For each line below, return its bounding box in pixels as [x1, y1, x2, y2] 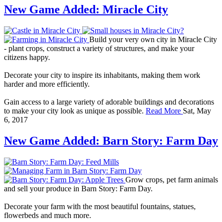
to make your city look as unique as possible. [4, 107, 146, 115]
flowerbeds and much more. [4, 211, 91, 220]
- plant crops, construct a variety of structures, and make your [4, 44, 194, 53]
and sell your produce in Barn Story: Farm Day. [4, 184, 153, 193]
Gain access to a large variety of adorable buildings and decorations [4, 98, 214, 107]
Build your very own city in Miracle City [89, 35, 217, 44]
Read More [146, 107, 181, 115]
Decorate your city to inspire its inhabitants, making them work [4, 71, 200, 80]
